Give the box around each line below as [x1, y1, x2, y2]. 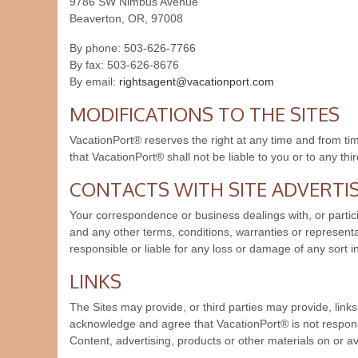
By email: [70, 75, 119, 88]
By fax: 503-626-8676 [70, 58, 179, 71]
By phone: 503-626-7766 [70, 42, 196, 54]
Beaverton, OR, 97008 [70, 12, 183, 25]
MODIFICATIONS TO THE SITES [70, 101, 340, 126]
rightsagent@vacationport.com [119, 75, 274, 88]
